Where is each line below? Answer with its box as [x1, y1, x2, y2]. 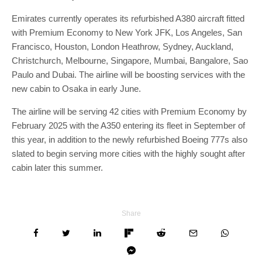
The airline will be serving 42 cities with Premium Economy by [12, 106, 247, 117]
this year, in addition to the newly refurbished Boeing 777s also [12, 135, 247, 145]
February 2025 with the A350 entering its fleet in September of [12, 120, 245, 131]
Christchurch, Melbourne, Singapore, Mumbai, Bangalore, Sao [12, 56, 248, 66]
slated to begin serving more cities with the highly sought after [12, 149, 245, 159]
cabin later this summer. [12, 163, 103, 173]
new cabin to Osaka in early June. [12, 84, 141, 94]
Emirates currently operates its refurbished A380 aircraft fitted [12, 13, 244, 24]
